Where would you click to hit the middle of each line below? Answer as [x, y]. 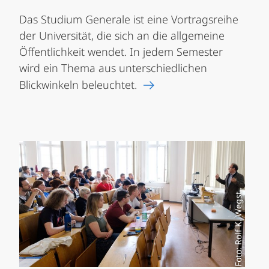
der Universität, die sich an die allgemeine [122, 36]
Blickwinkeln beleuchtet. [78, 85]
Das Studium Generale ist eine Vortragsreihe [129, 20]
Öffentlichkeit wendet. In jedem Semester [121, 52]
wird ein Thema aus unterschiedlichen [113, 68]
